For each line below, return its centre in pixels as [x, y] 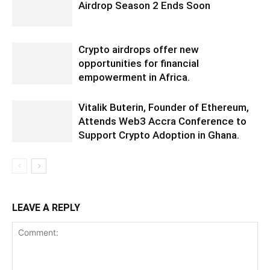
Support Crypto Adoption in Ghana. [159, 135]
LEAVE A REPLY [46, 207]
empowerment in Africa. [134, 77]
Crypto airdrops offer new [139, 49]
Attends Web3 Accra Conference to [162, 121]
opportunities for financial [139, 63]
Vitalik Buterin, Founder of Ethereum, [164, 107]
